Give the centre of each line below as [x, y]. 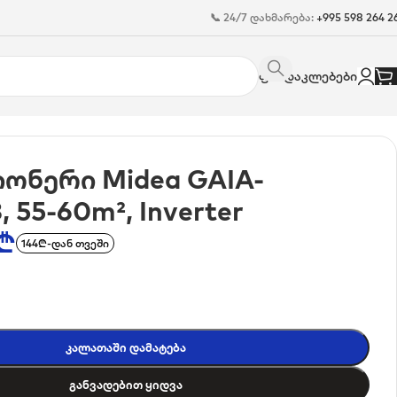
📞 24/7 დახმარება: [263, 17]
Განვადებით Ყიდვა [126, 385]
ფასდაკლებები [308, 76]
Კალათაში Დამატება [126, 347]
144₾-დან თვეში [66, 243]
